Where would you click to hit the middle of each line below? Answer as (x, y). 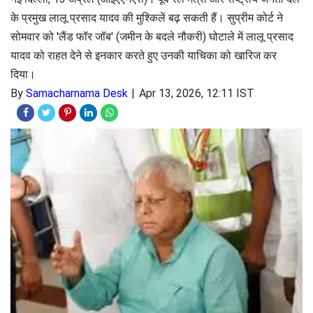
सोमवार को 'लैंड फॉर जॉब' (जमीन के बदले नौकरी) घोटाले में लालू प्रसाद (152, 37)
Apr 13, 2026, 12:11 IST (197, 93)
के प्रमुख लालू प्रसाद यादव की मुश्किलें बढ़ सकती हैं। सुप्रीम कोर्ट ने (147, 18)
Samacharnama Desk (77, 93)
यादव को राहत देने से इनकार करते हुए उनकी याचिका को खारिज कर (144, 56)
